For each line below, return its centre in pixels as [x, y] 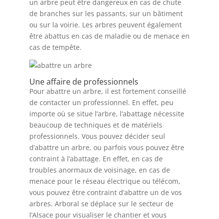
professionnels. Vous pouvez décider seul [97, 136]
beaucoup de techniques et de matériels [96, 125]
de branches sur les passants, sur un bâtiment [106, 14]
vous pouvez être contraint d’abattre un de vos [105, 193]
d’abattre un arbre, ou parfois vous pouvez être [107, 148]
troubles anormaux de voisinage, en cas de [99, 170]
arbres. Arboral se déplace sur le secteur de [101, 204]
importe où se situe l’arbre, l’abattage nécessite [107, 114]
